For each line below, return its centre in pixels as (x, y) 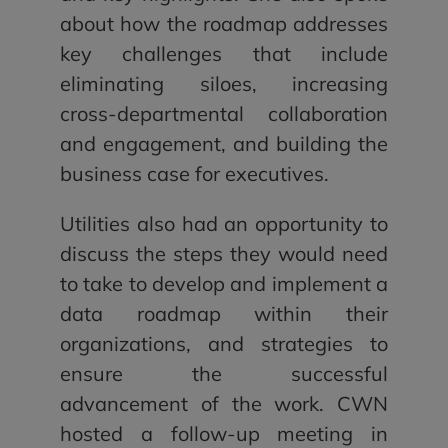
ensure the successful (224, 373)
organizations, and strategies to (224, 343)
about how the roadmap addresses (224, 23)
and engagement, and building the (224, 143)
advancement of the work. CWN (224, 403)
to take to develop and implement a (224, 283)
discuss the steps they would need (224, 253)
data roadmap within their (224, 313)
